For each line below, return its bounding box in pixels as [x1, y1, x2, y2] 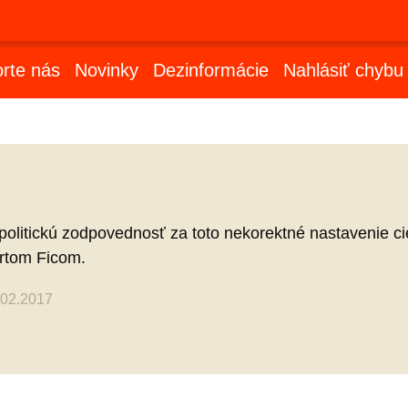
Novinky [74, 60, 138, 81]
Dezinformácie [152, 60, 269, 81]
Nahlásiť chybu [282, 60, 403, 81]
